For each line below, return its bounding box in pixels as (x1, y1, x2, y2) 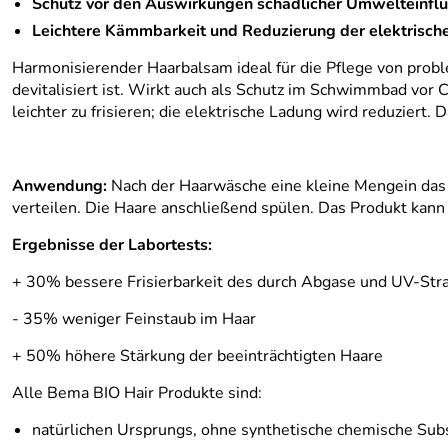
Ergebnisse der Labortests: (12, 234, 212, 256)
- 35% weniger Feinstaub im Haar (12, 308, 256, 330)
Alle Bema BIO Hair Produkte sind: (12, 382, 262, 404)
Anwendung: (12, 175, 107, 197)
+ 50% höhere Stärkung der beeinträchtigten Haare (12, 345, 383, 367)
